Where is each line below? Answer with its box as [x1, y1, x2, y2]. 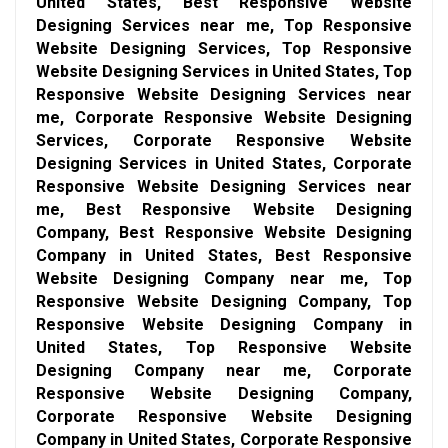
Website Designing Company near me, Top [36, 269, 412, 288]
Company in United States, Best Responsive [36, 246, 412, 265]
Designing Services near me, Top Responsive [36, 16, 412, 35]
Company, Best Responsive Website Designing [36, 223, 412, 242]
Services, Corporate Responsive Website [36, 131, 412, 150]
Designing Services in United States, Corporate [36, 154, 412, 173]
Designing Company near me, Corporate [36, 361, 412, 380]
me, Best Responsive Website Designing [36, 200, 412, 219]
